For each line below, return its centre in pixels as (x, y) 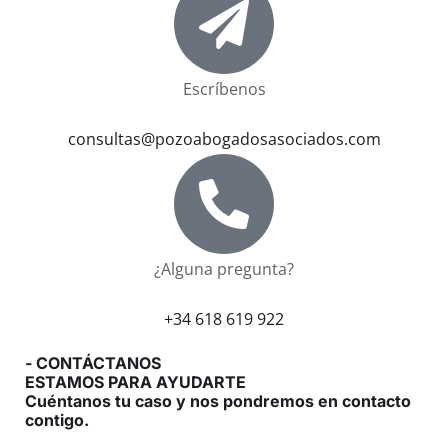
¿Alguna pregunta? (224, 269)
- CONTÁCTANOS (93, 363)
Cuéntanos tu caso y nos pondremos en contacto (218, 401)
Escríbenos (224, 89)
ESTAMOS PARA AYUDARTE (135, 382)
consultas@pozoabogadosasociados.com (224, 139)
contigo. (57, 420)
